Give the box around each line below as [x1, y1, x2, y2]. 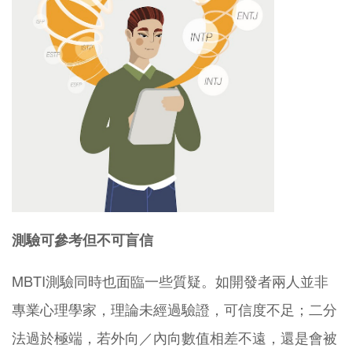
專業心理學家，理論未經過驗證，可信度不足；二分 [12, 298, 337, 319]
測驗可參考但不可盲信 [12, 229, 153, 250]
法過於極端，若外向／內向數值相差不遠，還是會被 [12, 326, 337, 347]
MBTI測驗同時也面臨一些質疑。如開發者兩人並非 [12, 269, 328, 291]
